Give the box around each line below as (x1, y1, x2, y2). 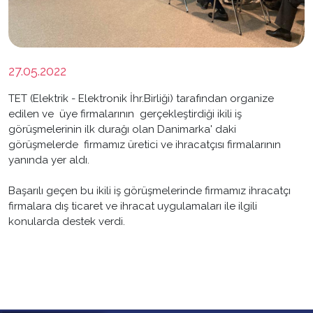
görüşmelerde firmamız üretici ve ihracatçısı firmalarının (8, 138, 281, 151)
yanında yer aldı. (8, 154, 89, 166)
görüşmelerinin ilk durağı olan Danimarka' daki (8, 123, 239, 136)
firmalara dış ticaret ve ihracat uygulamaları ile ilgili (8, 200, 257, 212)
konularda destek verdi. (8, 215, 125, 228)
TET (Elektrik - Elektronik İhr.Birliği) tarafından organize (8, 92, 274, 105)
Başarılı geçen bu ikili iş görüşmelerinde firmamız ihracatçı (8, 184, 291, 197)
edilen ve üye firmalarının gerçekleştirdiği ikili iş (8, 108, 242, 120)
